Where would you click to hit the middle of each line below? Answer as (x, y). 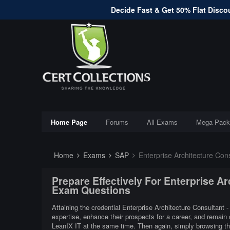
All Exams (162, 122)
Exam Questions (91, 190)
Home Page (69, 122)
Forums (117, 122)
